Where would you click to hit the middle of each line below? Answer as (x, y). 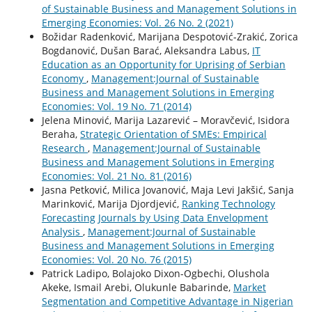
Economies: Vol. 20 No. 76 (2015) (116, 260)
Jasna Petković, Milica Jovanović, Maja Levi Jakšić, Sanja (167, 190)
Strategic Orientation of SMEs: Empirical (173, 134)
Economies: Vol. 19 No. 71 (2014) (116, 107)
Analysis (62, 232)
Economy (64, 79)
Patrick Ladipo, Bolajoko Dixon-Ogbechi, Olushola (155, 274)
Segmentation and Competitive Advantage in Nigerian (167, 302)
